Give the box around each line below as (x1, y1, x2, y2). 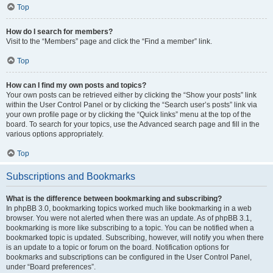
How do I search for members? (6, 27, 113, 36)
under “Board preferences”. (6, 263, 96, 271)
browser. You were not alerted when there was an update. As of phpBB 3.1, (6, 214, 252, 222)
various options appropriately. (6, 130, 104, 138)
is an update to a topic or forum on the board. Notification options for (6, 243, 229, 252)
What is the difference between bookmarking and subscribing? (6, 194, 222, 203)
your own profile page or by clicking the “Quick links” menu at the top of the (6, 110, 251, 119)
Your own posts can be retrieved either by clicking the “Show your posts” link (6, 91, 257, 99)
